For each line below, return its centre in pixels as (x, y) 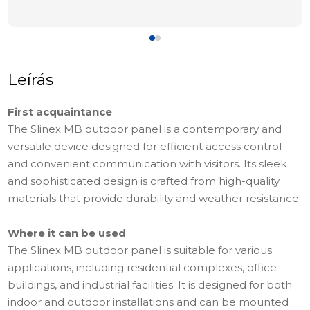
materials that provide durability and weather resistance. (155, 198)
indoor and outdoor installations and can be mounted (148, 302)
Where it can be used (67, 233)
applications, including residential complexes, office (143, 267)
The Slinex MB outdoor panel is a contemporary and (145, 129)
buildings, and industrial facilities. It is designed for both (150, 285)
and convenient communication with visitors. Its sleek (147, 164)
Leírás (31, 80)
